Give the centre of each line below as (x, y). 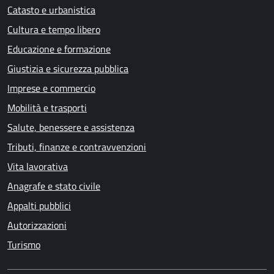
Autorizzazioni (37, 225)
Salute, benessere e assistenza (71, 128)
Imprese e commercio (51, 88)
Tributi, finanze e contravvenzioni (77, 147)
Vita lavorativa (38, 167)
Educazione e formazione (59, 49)
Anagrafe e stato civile (54, 186)
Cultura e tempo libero (54, 30)
